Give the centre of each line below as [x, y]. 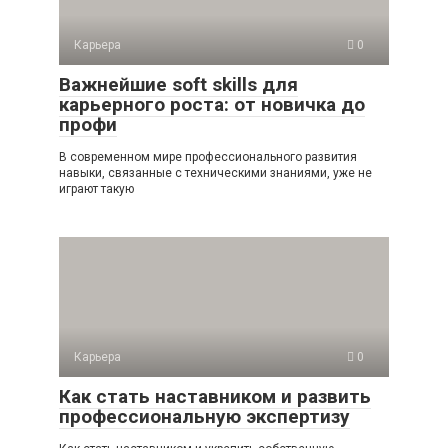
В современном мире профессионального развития [208, 156]
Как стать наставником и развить [215, 396]
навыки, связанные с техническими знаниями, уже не [215, 172]
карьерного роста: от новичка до [212, 104]
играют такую [96, 188]
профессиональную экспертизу [204, 416]
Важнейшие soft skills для [178, 84]
